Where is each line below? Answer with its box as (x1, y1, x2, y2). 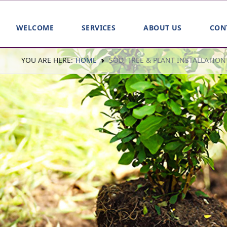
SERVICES (81, 23, 116, 33)
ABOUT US (143, 23, 182, 33)
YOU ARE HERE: (21, 55, 73, 65)
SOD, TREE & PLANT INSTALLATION (109, 55, 226, 65)
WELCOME (16, 23, 54, 33)
